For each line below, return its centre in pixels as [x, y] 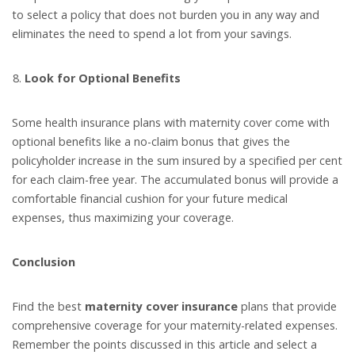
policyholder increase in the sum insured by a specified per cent [177, 161]
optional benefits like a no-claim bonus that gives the [151, 142]
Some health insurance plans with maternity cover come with [171, 123]
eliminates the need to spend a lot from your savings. [152, 34]
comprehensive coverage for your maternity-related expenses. [175, 326]
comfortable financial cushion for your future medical [150, 199]
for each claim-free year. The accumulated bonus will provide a [175, 180]
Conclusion [44, 262]
